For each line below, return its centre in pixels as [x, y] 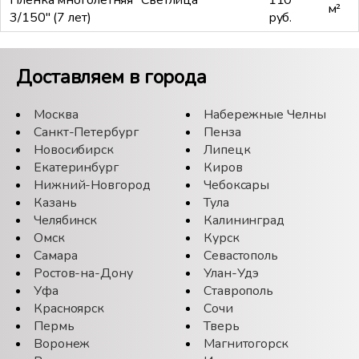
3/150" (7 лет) [50, 18]
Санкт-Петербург [86, 133]
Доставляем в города [112, 77]
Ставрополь [238, 291]
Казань [55, 203]
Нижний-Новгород [92, 186]
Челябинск [66, 221]
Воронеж [62, 344]
